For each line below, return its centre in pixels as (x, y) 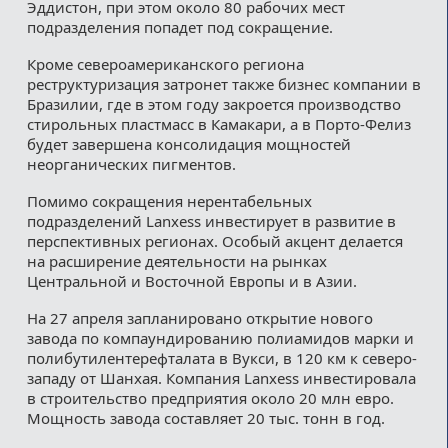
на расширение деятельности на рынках (176, 260)
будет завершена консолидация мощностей (188, 143)
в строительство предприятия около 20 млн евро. (210, 397)
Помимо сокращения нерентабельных (169, 200)
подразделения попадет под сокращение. (179, 26)
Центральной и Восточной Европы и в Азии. (191, 280)
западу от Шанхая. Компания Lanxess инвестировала (221, 377)
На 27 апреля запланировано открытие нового (199, 317)
